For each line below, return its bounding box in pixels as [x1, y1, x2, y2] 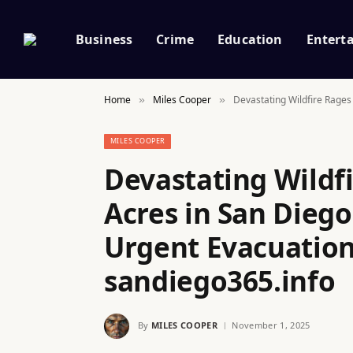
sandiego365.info [104, 262, 336, 299]
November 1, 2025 [232, 318, 310, 331]
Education [217, 30, 283, 48]
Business [76, 30, 133, 48]
